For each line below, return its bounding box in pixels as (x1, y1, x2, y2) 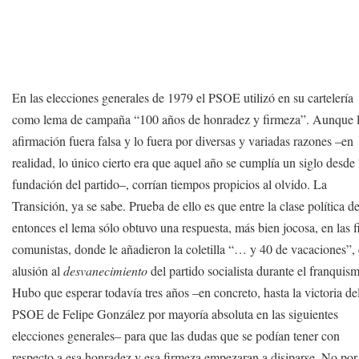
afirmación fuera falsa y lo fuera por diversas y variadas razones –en (12, 132, 354, 149)
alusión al (12, 262, 64, 279)
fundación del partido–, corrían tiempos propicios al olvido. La (12, 175, 328, 192)
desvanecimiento (63, 262, 148, 279)
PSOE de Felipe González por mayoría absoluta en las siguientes (12, 305, 339, 322)
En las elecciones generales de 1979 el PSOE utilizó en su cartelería (12, 89, 354, 106)
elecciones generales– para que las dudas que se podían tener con (12, 327, 341, 344)
